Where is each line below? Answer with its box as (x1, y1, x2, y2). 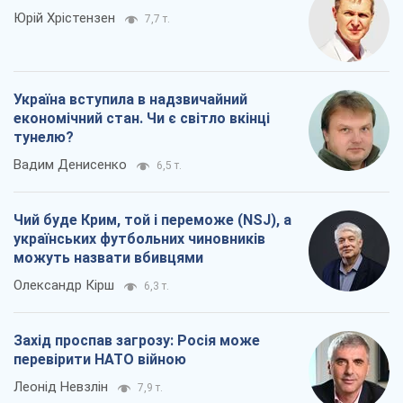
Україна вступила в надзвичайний (13, 91, 247, 109)
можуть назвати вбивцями (13, 249, 203, 267)
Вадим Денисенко (13, 157, 127, 174)
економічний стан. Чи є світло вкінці (13, 110, 270, 128)
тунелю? (13, 129, 74, 147)
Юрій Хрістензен (13, 10, 115, 27)
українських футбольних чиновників (13, 230, 265, 248)
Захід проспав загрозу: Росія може (13, 332, 260, 350)
